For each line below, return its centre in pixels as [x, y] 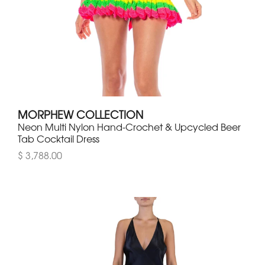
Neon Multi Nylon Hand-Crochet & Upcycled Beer [129, 127]
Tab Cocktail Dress [59, 139]
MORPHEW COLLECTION [80, 114]
